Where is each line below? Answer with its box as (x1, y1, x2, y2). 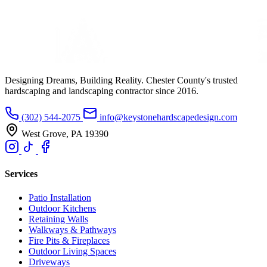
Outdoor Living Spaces (29, 246, 116, 256)
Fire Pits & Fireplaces (29, 235, 110, 246)
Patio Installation (29, 192, 91, 203)
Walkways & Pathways (29, 224, 116, 235)
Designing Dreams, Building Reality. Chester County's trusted (5, 75, 238, 86)
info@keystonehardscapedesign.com (100, 112, 237, 123)
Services (5, 169, 38, 179)
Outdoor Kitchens (29, 203, 96, 213)
